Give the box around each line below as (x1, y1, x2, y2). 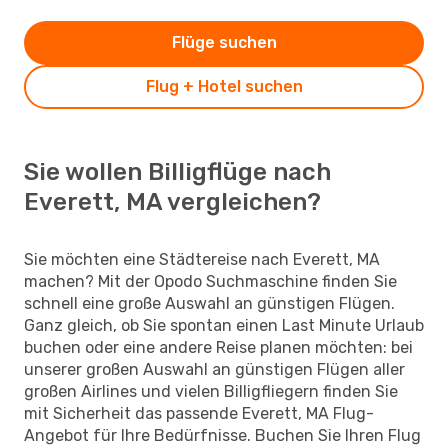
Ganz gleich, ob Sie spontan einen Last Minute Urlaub (24, 315, 424, 335)
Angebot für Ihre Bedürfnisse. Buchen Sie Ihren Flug (24, 425, 421, 445)
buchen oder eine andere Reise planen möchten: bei (24, 337, 413, 357)
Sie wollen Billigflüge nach (24, 157, 331, 186)
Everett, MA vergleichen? (24, 187, 321, 216)
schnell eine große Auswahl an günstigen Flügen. (24, 293, 395, 313)
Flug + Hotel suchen (145, 76, 303, 96)
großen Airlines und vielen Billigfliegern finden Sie (24, 381, 398, 401)
